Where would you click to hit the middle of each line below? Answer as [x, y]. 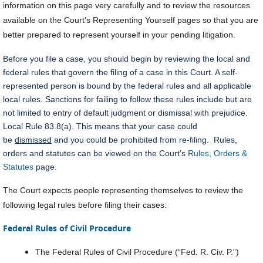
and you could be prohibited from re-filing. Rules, [144, 140]
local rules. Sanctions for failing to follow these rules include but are [127, 99]
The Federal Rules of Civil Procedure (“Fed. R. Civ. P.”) [137, 252]
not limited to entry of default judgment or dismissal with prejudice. [125, 113]
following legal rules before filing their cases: [86, 205]
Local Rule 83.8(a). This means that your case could [100, 126]
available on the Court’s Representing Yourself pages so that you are [131, 20]
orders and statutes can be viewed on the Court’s [95, 153]
